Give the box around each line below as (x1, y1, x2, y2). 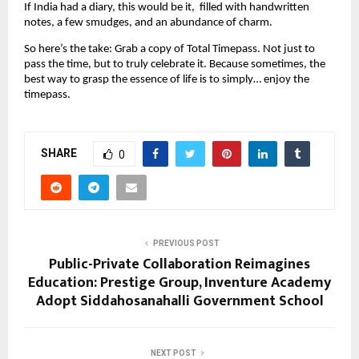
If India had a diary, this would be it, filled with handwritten (24, 2, 309, 14)
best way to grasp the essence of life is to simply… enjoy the (24, 73, 309, 86)
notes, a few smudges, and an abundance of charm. (24, 17, 272, 30)
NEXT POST (150, 349, 196, 357)
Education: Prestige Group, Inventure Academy (28, 271, 331, 295)
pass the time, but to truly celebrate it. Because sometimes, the (24, 58, 325, 71)
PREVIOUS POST (152, 239, 220, 248)
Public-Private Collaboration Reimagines (49, 252, 310, 276)
